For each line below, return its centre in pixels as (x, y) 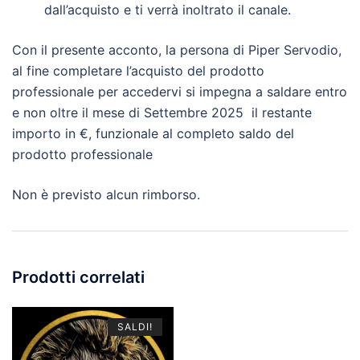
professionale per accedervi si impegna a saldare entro (180, 91)
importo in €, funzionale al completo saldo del (153, 133)
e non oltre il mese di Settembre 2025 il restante (162, 112)
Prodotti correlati (78, 277)
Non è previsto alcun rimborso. (106, 194)
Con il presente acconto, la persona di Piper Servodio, (177, 49)
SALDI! (135, 326)
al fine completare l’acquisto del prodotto (138, 70)
